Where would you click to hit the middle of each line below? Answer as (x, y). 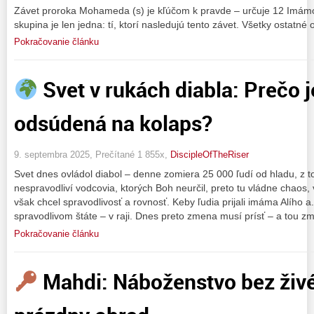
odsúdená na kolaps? (113, 123)
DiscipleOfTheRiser (210, 155)
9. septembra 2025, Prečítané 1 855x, (92, 155)
